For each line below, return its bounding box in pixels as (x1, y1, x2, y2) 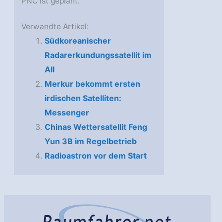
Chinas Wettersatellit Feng (44, 122, 147, 132)
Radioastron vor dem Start (44, 151, 147, 161)
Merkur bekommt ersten (44, 79, 140, 89)
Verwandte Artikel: (21, 22, 89, 32)
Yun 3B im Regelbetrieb (44, 136, 137, 147)
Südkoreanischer (44, 36, 111, 46)
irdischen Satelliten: (44, 93, 121, 104)
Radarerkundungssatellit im (44, 50, 152, 60)
